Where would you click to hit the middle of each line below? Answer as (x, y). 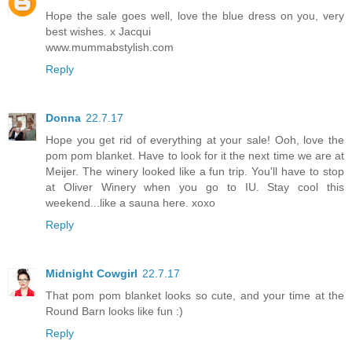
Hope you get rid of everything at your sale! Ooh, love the (195, 139)
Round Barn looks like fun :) (114, 311)
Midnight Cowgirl (92, 273)
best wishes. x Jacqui (98, 31)
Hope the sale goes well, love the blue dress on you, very (195, 15)
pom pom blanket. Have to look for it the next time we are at (195, 155)
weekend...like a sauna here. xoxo (130, 202)
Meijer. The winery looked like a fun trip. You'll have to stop (195, 171)
